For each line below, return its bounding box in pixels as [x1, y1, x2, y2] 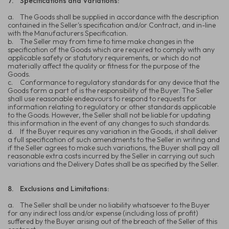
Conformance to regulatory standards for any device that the [20, 77, 219, 87]
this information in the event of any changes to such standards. [8, 118, 215, 128]
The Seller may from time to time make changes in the [20, 36, 194, 46]
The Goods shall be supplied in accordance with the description [20, 12, 219, 21]
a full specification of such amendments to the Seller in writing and [8, 134, 220, 144]
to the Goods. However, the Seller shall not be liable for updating [8, 110, 211, 120]
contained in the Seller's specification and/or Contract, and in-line [8, 20, 216, 30]
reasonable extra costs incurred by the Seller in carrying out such [8, 151, 215, 161]
